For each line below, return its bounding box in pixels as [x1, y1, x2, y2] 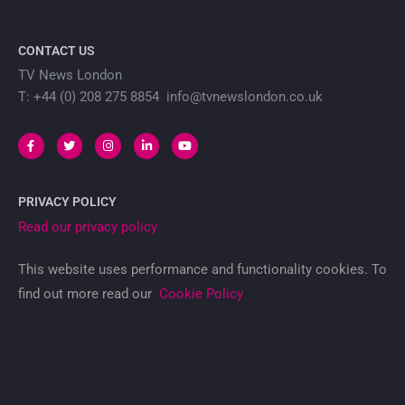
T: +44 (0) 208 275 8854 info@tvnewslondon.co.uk [18, 89, 323, 106]
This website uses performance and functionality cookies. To [18, 260, 387, 278]
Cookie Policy [159, 285, 243, 302]
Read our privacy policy [18, 218, 157, 235]
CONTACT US [18, 43, 95, 59]
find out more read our [18, 285, 159, 302]
